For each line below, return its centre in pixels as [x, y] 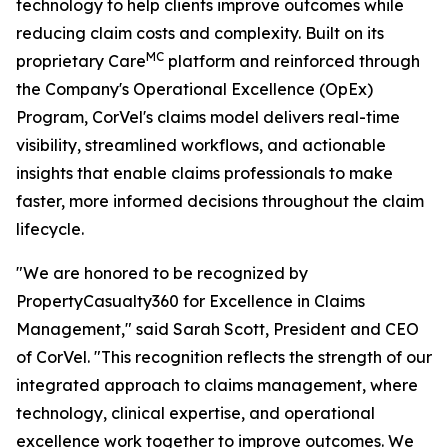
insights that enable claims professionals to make [204, 173]
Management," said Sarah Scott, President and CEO [217, 329]
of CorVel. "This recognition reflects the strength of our [224, 357]
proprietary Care [81, 61]
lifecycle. [50, 229]
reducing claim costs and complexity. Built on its [200, 33]
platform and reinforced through [292, 61]
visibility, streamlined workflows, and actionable [201, 145]
